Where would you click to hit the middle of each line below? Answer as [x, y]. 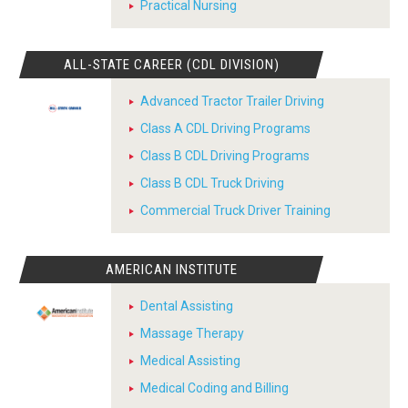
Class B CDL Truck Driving [212, 183]
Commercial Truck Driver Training [235, 210]
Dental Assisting [187, 306]
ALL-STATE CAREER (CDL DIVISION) [171, 65]
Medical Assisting [190, 361]
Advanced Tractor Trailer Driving [232, 101]
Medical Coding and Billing [214, 388]
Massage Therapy [192, 333]
